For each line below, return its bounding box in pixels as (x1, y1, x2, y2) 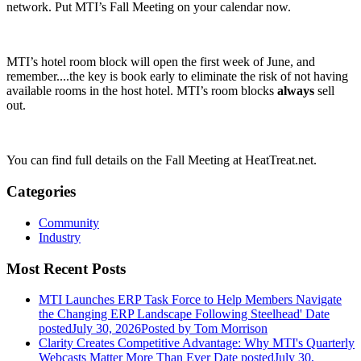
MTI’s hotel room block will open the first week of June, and (6, 55, 315, 69)
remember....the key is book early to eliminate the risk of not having (6, 69, 348, 84)
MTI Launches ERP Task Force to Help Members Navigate (39, 293, 342, 307)
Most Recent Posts (6, 259, 126, 277)
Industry (39, 230, 81, 244)
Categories (6, 183, 76, 201)
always (277, 84, 314, 98)
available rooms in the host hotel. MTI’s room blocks (6, 84, 277, 98)
